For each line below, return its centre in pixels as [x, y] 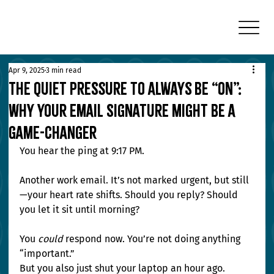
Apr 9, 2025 [27, 71]
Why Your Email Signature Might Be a [122, 111]
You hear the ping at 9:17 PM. [82, 151]
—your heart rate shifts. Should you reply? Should [130, 195]
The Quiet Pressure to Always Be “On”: [125, 89]
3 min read [64, 71]
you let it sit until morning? [80, 210]
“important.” [47, 254]
